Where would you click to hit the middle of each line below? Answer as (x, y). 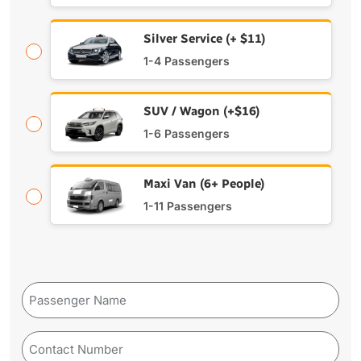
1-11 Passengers (188, 205)
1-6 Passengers (187, 133)
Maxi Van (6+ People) (204, 183)
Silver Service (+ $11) (205, 38)
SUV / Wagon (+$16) (202, 111)
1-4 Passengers (187, 60)
